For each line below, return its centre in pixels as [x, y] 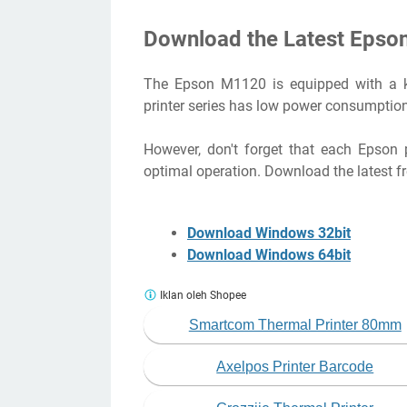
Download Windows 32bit [269, 233]
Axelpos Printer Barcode [295, 367]
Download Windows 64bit [269, 255]
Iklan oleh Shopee [202, 296]
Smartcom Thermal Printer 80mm [295, 325]
